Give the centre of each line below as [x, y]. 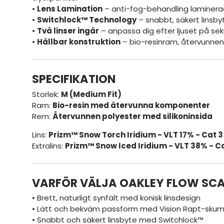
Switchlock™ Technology [87, 20]
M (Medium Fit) [91, 94]
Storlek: [46, 94]
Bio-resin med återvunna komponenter [131, 105]
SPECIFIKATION [74, 79]
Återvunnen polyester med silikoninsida [132, 116]
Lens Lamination [70, 9]
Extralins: [48, 145]
